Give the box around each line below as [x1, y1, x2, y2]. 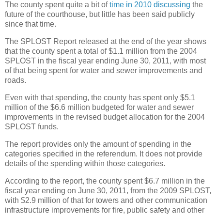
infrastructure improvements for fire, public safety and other [5, 205, 204, 214]
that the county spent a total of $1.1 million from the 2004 [5, 47, 197, 56]
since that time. [5, 20, 56, 29]
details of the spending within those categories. [5, 159, 165, 168]
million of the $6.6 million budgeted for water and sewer [5, 103, 194, 112]
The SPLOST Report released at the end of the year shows [5, 37, 206, 46]
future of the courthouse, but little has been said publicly [5, 10, 195, 19]
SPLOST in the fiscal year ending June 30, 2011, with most [5, 57, 206, 65]
